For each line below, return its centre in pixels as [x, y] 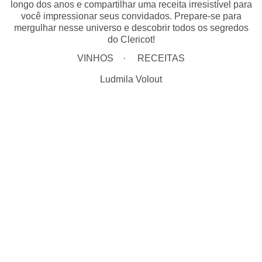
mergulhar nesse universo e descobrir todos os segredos [131, 28]
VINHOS [95, 58]
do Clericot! [131, 39]
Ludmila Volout [131, 79]
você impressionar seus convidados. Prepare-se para [131, 16]
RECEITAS [161, 58]
